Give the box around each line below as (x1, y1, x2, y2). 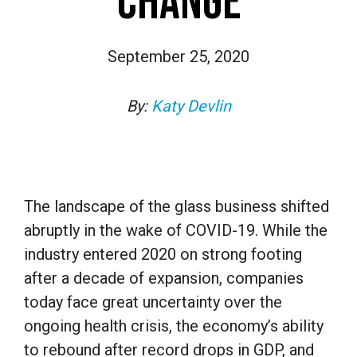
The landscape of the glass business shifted (24, 196, 329, 216)
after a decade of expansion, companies (24, 268, 304, 288)
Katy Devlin (151, 96, 231, 116)
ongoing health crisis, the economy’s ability (24, 316, 324, 335)
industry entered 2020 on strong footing (24, 244, 302, 264)
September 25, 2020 (108, 46, 249, 66)
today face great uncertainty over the (24, 292, 282, 312)
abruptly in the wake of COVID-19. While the (24, 220, 328, 240)
